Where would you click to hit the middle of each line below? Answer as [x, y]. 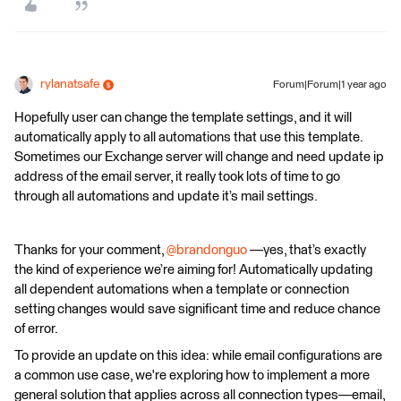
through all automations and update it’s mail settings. [167, 196]
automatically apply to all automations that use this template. [188, 137]
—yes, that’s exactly [307, 250]
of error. [36, 329]
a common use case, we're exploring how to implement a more [192, 375]
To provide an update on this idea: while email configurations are [198, 356]
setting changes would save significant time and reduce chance [197, 309]
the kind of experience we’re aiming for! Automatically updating [193, 270]
